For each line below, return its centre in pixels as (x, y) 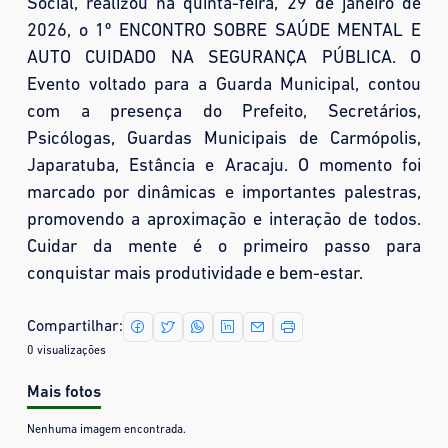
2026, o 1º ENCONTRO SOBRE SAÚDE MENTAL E (224, 31)
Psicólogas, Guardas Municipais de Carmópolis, (224, 139)
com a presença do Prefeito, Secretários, (224, 112)
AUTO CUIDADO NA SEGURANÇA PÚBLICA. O (224, 58)
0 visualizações (66, 351)
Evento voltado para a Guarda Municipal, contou (224, 85)
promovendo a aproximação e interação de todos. (224, 220)
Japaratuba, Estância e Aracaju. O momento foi (224, 166)
